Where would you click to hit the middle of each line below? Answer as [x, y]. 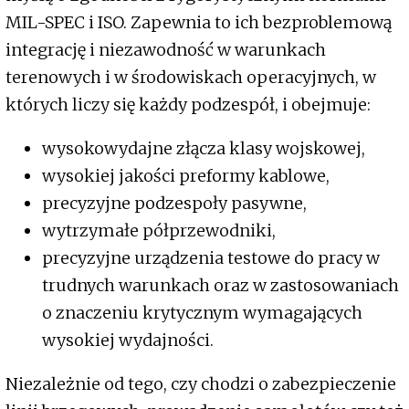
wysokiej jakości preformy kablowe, [186, 176]
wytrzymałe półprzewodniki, [159, 231]
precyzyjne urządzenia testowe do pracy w [211, 258]
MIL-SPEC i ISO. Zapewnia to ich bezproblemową [199, 23]
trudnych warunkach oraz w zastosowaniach [220, 286]
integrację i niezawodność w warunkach [166, 50]
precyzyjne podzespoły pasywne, [174, 204]
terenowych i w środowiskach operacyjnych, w [191, 78]
